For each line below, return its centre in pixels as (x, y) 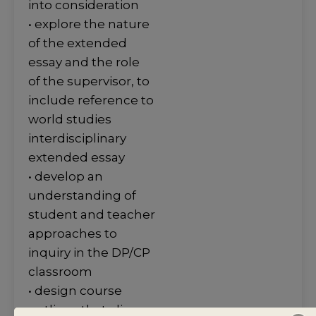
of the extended (78, 43)
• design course (75, 291)
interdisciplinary (77, 139)
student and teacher (92, 215)
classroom (60, 272)
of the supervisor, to (89, 81)
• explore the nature (89, 24)
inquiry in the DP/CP (89, 253)
